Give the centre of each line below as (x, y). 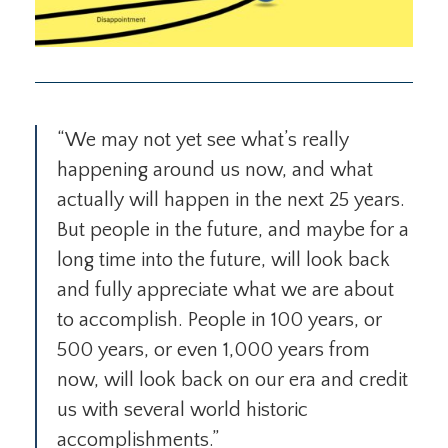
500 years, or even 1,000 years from (213, 350)
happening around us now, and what (215, 170)
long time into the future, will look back (223, 260)
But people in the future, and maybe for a (233, 230)
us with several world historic (182, 410)
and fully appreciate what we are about (225, 290)
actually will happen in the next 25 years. (231, 200)
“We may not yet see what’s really (203, 140)
